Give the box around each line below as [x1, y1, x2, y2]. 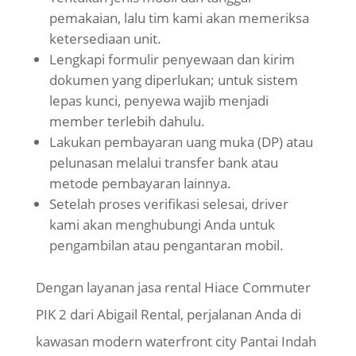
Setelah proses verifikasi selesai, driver [48, 195, 288, 214]
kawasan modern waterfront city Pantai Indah [35, 332, 316, 351]
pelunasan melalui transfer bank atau [48, 153, 278, 172]
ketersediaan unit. [48, 29, 161, 48]
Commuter [238, 278, 311, 297]
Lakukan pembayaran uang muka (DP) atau [48, 133, 313, 152]
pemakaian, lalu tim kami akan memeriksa [48, 9, 309, 28]
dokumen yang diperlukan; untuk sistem [48, 71, 298, 90]
